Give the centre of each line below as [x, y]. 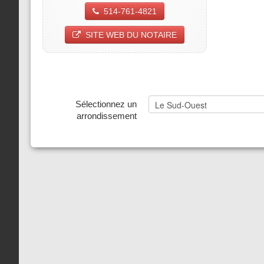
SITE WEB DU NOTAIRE [131, 35]
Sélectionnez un [106, 104]
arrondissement [107, 116]
